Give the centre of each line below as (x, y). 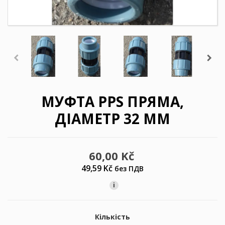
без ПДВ (129, 169)
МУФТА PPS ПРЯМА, (113, 102)
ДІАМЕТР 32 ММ (113, 119)
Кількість (113, 216)
